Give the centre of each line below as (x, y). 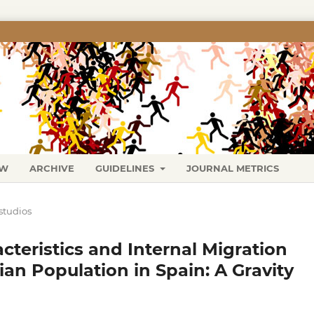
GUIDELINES (127, 168)
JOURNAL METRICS (232, 168)
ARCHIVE (52, 168)
